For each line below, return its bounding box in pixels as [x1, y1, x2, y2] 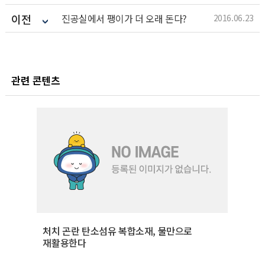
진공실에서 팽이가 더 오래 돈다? [61, 11, 187, 25]
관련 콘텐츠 [11, 72, 60, 88]
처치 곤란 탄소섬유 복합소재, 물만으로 [43, 223, 193, 238]
